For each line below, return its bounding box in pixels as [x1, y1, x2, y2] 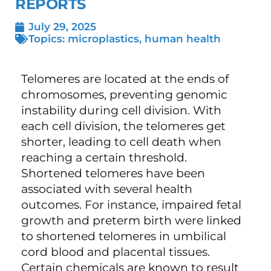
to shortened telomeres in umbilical [21, 229, 226, 243]
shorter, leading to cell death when [21, 135, 221, 149]
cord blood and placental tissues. [21, 245, 210, 259]
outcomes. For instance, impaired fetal [21, 198, 241, 212]
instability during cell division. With [21, 103, 221, 117]
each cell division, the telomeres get [21, 119, 226, 133]
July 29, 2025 [28, 21, 96, 33]
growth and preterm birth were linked [21, 214, 241, 227]
